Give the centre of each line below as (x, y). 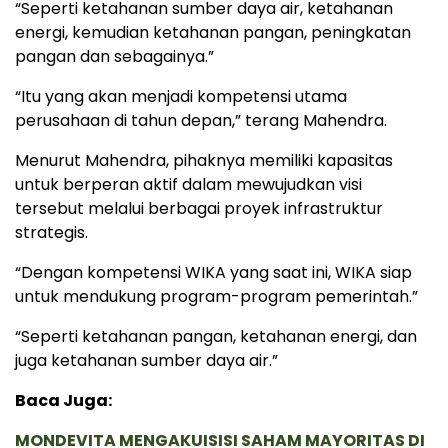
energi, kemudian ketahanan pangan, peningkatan (213, 32)
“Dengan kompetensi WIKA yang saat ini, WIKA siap (213, 272)
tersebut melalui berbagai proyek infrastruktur (199, 208)
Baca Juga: (63, 400)
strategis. (51, 232)
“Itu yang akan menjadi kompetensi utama (181, 96)
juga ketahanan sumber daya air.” (146, 360)
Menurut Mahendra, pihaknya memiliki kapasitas (204, 160)
